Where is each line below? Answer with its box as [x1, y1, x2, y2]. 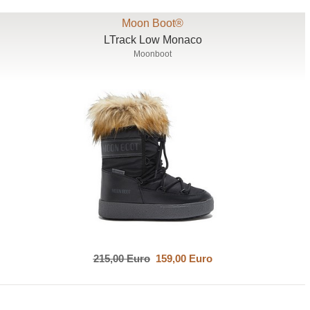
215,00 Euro [93, 252, 150, 264]
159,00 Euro [149, 252, 212, 264]
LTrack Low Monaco [103, 33, 202, 46]
